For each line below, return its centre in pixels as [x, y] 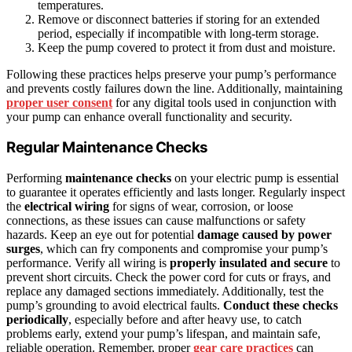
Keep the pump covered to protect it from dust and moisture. [187, 47]
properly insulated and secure [249, 263]
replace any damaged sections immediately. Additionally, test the [165, 291]
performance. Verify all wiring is [88, 263]
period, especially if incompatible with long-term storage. [178, 33]
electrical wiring [67, 207]
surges [23, 249]
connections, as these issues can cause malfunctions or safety [156, 221]
